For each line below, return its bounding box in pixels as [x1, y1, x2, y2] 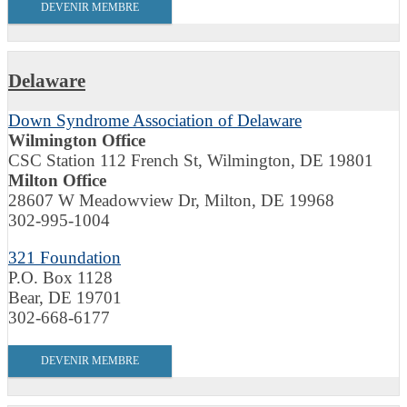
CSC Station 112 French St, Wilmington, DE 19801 [8, 150, 373, 170]
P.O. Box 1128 [8, 267, 113, 287]
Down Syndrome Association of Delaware [8, 110, 302, 130]
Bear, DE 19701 [8, 287, 122, 307]
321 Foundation [8, 247, 121, 267]
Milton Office [8, 170, 106, 190]
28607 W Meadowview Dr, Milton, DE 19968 [8, 190, 334, 210]
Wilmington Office [8, 130, 145, 150]
